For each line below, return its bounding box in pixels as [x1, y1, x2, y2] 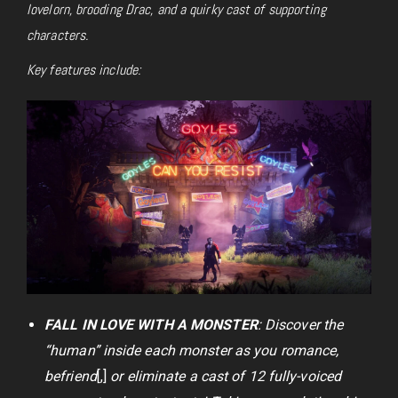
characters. [27, 25, 89, 44]
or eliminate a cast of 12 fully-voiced [107, 368, 342, 386]
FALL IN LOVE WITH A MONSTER [44, 316, 258, 334]
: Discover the [257, 316, 344, 334]
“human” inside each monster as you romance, [44, 342, 339, 360]
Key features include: [27, 60, 141, 79]
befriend [44, 368, 97, 386]
